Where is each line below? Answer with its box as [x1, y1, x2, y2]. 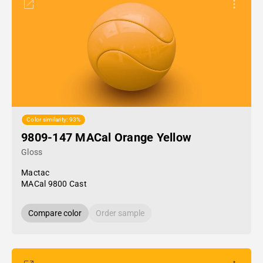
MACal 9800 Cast [21, 179, 87, 188]
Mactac [21, 168, 50, 177]
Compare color [28, 208, 82, 218]
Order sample [96, 208, 144, 218]
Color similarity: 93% [26, 116, 81, 123]
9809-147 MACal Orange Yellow [21, 130, 191, 144]
